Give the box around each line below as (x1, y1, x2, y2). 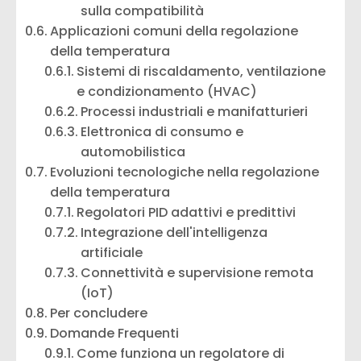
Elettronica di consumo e (81, 122, 244, 141)
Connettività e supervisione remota (81, 263, 314, 282)
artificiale (81, 243, 143, 262)
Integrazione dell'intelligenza (81, 222, 268, 242)
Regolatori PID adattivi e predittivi (77, 202, 297, 222)
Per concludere (50, 303, 148, 322)
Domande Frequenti (50, 323, 180, 342)
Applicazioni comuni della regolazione (50, 21, 299, 40)
